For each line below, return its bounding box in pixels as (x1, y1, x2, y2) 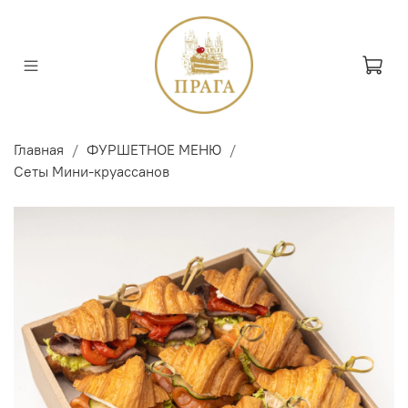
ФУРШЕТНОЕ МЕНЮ (87, 140, 221, 159)
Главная (14, 140, 64, 159)
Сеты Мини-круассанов (14, 162, 169, 181)
